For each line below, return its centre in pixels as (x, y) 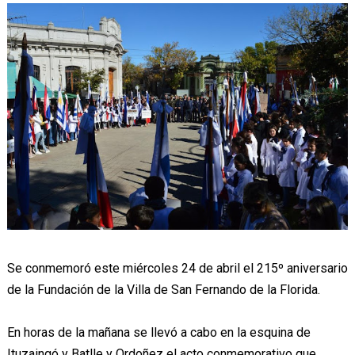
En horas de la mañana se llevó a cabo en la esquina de (158, 332)
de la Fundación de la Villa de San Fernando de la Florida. (163, 290)
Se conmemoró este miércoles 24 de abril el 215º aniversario (177, 268)
